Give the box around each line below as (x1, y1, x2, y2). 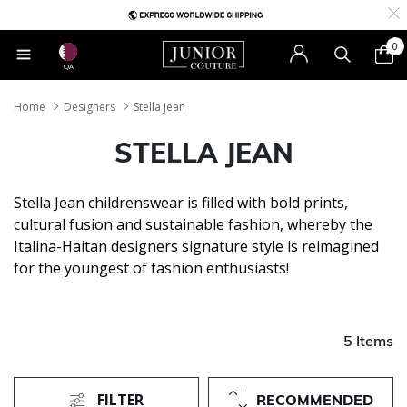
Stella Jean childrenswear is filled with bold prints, (14, 192, 348, 213)
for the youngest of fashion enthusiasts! (14, 257, 289, 278)
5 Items (343, 331, 393, 350)
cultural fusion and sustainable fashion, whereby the (14, 213, 372, 234)
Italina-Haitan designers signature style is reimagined (14, 235, 379, 256)
